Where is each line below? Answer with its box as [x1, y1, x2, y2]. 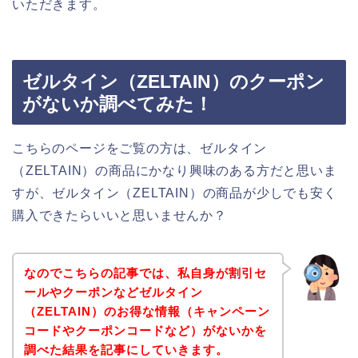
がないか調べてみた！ [22, 93, 213, 114]
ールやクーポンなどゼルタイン [23, 285, 203, 300]
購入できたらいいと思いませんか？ [12, 208, 227, 222]
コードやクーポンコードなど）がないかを [23, 324, 267, 338]
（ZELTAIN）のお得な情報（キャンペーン [23, 304, 270, 319]
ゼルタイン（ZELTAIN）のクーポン [22, 70, 324, 92]
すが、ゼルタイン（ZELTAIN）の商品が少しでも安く [12, 185, 337, 200]
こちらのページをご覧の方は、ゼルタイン [12, 141, 268, 155]
